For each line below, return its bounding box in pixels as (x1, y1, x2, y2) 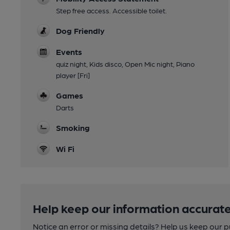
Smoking (56, 123, 90, 132)
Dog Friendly (56, 26, 105, 35)
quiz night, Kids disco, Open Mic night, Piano (56, 60, 195, 68)
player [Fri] (56, 71, 90, 79)
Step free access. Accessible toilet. (56, 6, 167, 14)
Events (56, 47, 82, 56)
